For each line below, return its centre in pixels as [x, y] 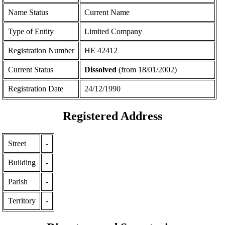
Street [17, 143]
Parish [18, 181]
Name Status [28, 12]
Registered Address [113, 116]
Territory [22, 200]
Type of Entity [31, 31]
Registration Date [36, 88]
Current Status [31, 69]
